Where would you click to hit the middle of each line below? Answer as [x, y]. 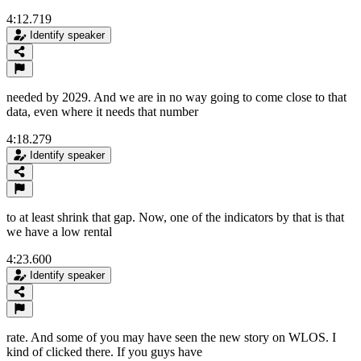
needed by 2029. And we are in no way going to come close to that [176, 97]
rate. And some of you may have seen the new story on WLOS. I [171, 337]
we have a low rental [59, 231]
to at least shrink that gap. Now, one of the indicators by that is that [175, 217]
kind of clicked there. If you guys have [104, 351]
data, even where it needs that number [102, 111]
